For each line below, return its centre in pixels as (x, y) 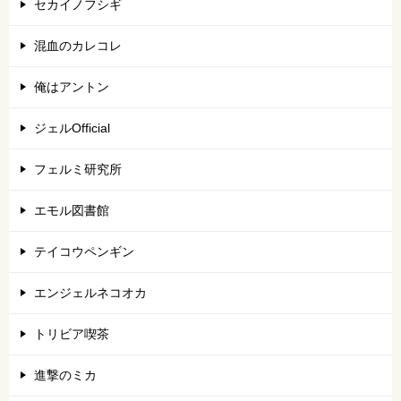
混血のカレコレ (78, 45)
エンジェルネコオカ (90, 292)
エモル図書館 (72, 210)
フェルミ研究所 (78, 169)
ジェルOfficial (72, 128)
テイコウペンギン (84, 251)
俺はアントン (72, 86)
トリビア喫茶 (72, 333)
